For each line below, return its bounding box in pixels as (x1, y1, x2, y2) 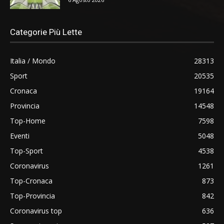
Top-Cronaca (10, 175, 52, 185)
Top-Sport (10, 145, 43, 155)
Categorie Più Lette (10, 26, 82, 37)
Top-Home (10, 115, 45, 125)
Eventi (10, 130, 29, 140)
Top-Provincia (10, 190, 55, 200)
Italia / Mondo (10, 55, 55, 65)
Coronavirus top (10, 205, 62, 215)
